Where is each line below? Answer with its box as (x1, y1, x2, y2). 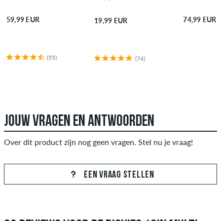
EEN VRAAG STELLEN (82, 170, 154, 181)
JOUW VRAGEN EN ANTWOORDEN (4, 113, 154, 130)
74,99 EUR (183, 15, 217, 24)
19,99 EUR (94, 16, 128, 25)
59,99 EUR (6, 15, 40, 24)
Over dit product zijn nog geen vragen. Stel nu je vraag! (4, 137, 193, 147)
